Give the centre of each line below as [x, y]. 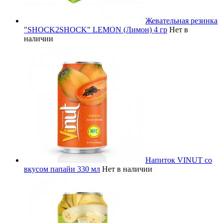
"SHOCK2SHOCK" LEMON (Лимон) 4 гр [96, 29]
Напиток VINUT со [179, 160]
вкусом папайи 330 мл [62, 169]
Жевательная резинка [181, 20]
